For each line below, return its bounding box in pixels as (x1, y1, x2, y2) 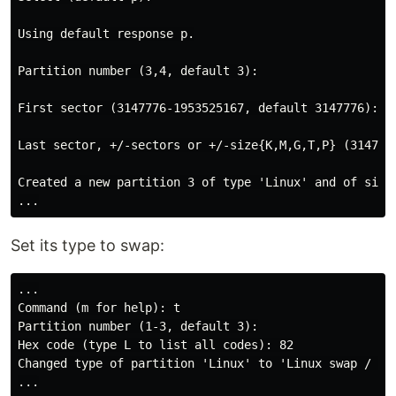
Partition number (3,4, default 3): (18, 64, 258, 78)
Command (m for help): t (18, 301, 180, 315)
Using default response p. (18, 27, 194, 41)
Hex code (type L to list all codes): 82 (18, 338, 293, 352)
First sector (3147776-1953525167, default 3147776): (18, 101, 378, 115)
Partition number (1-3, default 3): (18, 319, 258, 333)
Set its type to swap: (11, 236, 164, 255)
